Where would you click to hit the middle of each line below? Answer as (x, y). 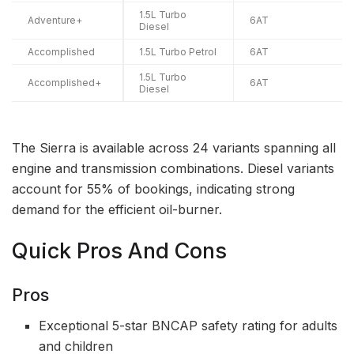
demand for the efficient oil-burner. (117, 209)
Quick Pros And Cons (119, 251)
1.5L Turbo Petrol (178, 51)
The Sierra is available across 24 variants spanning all (174, 147)
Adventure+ (55, 20)
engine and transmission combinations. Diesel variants (173, 168)
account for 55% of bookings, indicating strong (153, 188)
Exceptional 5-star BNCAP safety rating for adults (188, 325)
